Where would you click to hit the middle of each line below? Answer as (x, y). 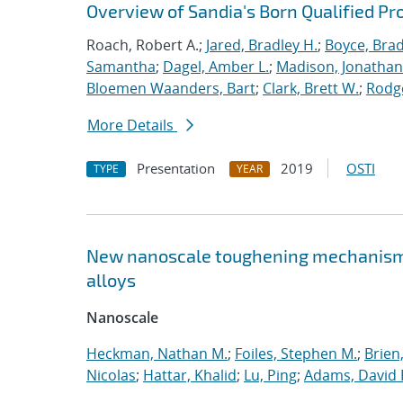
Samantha (121, 67)
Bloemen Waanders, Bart (171, 88)
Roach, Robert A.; (146, 45)
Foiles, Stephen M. (296, 354)
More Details (132, 125)
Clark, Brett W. (311, 88)
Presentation (176, 168)
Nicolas (111, 375)
